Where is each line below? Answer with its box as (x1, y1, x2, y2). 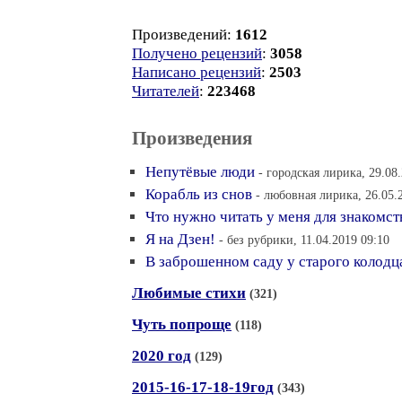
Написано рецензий (132, 64, 261, 81)
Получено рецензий (132, 45, 262, 62)
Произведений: (132, 26, 235, 43)
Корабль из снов (145, 186, 252, 203)
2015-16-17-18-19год (132, 379, 274, 396)
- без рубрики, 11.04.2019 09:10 (219, 232, 389, 247)
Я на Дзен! (145, 231, 215, 248)
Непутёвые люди (145, 163, 255, 180)
